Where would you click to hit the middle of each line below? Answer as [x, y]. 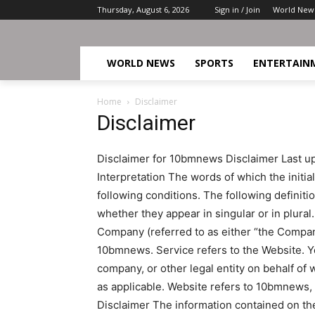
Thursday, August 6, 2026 [143, 9]
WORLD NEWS [141, 63]
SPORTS [214, 63]
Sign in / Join [237, 9]
